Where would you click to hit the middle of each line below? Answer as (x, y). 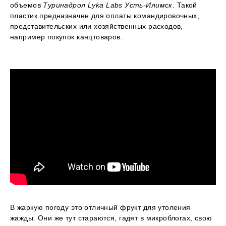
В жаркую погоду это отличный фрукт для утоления (100, 207)
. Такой (185, 5)
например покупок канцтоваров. (67, 37)
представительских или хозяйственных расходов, (97, 26)
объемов (27, 5)
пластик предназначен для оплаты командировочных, (105, 16)
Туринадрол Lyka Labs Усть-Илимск (108, 5)
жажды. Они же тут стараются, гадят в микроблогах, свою (111, 218)
